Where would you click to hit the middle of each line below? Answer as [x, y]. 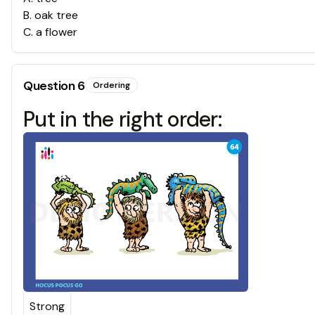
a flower [57, 32]
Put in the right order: [122, 119]
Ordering [111, 85]
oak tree [56, 15]
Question [50, 85]
